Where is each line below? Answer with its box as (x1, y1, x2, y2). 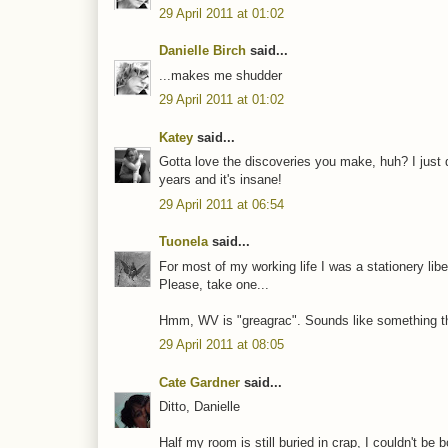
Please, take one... (159, 276, 269, 292)
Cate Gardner (159, 374, 240, 390)
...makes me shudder (159, 67, 282, 83)
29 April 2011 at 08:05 (159, 337, 284, 353)
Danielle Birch (159, 43, 246, 59)
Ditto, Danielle (159, 399, 240, 415)
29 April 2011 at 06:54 (159, 196, 284, 212)
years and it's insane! (159, 172, 282, 188)
